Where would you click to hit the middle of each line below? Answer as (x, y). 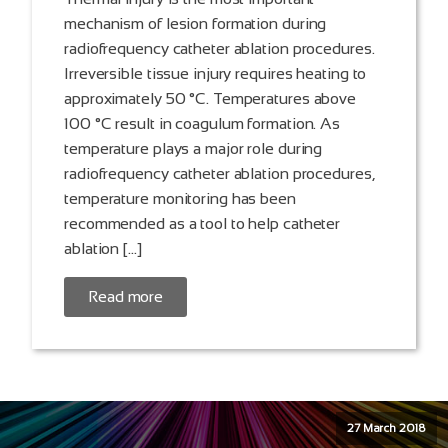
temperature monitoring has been (180, 199)
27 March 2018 (386, 428)
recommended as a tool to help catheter (202, 224)
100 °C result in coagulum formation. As (202, 124)
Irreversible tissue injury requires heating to (215, 74)
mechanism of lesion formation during (195, 24)
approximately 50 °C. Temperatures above (210, 99)
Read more (126, 297)
